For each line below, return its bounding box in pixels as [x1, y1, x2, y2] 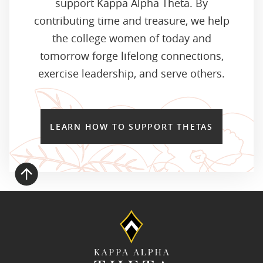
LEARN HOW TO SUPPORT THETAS [49, 120, 214, 132]
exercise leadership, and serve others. [38, 66, 225, 80]
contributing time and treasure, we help [33, 13, 230, 28]
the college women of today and [52, 31, 211, 45]
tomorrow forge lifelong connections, [39, 48, 224, 63]
